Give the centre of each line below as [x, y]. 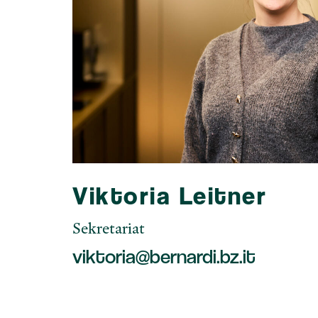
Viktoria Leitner [170, 195]
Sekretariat [109, 227]
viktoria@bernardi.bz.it [164, 256]
